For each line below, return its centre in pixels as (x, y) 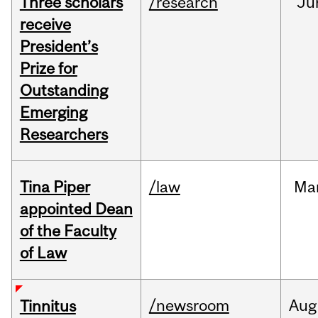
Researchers (64, 135)
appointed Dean (76, 209)
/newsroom (189, 306)
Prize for (48, 68)
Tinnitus (48, 306)
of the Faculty (68, 231)
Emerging (53, 113)
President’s (59, 46)
